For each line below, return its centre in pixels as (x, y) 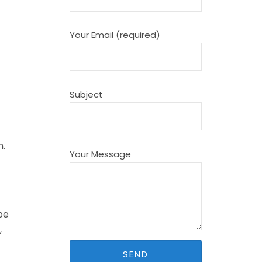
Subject (86, 94)
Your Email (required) (115, 35)
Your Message (100, 154)
